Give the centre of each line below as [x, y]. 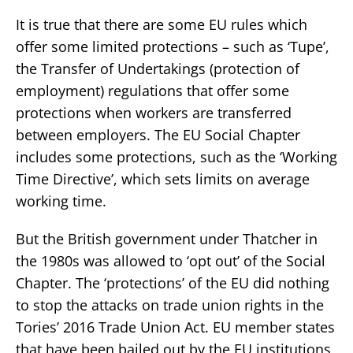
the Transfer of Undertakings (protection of [158, 69]
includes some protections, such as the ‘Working [176, 157]
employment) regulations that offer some [152, 91]
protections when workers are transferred [154, 113]
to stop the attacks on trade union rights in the [170, 305]
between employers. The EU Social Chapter [158, 135]
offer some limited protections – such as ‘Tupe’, [173, 47]
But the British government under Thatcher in [167, 239]
